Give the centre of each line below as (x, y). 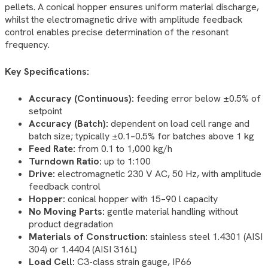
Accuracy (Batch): (68, 123)
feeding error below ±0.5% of (197, 98)
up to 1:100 (126, 161)
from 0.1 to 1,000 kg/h (124, 148)
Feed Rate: (52, 148)
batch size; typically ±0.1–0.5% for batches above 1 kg (141, 136)
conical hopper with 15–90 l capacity (141, 199)
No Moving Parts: (67, 211)
